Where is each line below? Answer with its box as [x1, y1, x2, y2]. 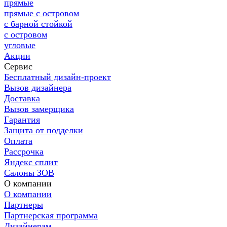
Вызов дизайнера [4, 83, 71, 93]
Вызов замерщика [4, 104, 74, 114]
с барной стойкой [4, 19, 72, 29]
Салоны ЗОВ [4, 168, 54, 178]
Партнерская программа [4, 210, 98, 220]
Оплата [4, 136, 32, 146]
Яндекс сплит [4, 157, 58, 167]
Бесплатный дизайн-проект [4, 72, 111, 82]
